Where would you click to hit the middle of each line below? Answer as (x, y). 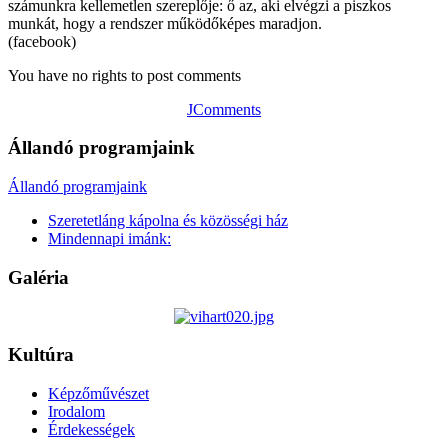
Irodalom (76, 411)
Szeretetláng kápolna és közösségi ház (168, 221)
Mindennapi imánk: (109, 239)
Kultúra (41, 355)
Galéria (38, 277)
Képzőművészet (98, 393)
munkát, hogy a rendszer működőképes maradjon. (165, 23)
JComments (224, 109)
